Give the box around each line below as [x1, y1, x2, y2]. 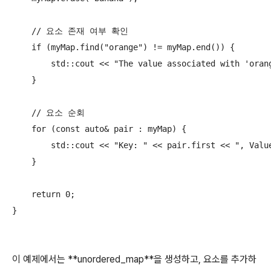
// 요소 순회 [12, 108, 85, 118]
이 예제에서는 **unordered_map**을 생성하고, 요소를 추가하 [12, 253, 256, 266]
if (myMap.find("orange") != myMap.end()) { [12, 42, 235, 53]
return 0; [12, 189, 75, 200]
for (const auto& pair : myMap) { [12, 124, 186, 134]
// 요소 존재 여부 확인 [12, 26, 128, 36]
